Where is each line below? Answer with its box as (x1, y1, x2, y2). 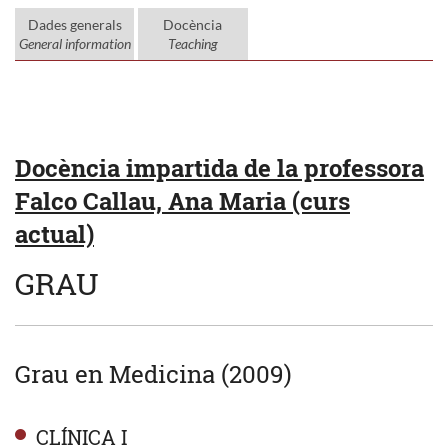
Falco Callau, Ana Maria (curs (15, 184, 350, 217)
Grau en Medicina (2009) (15, 357, 292, 390)
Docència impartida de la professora (15, 151, 424, 184)
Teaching (167, 34, 218, 52)
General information (18, 34, 131, 52)
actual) (15, 217, 94, 250)
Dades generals (27, 15, 122, 33)
